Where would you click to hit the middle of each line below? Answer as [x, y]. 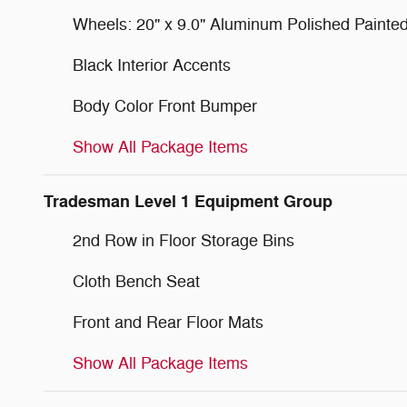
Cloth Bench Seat [136, 281]
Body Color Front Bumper [165, 106]
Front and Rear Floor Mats [168, 322]
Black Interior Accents [152, 65]
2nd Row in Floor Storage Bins [184, 240]
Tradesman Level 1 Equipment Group [188, 201]
